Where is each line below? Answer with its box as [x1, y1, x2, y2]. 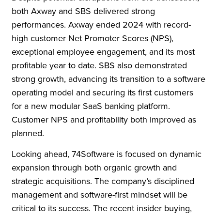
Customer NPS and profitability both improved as [12, 113, 196, 126]
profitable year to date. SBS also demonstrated [12, 59, 187, 72]
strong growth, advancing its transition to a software [12, 73, 205, 86]
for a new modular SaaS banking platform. [12, 100, 170, 113]
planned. [12, 127, 44, 140]
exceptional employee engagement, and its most [12, 46, 195, 59]
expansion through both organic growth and [12, 161, 177, 174]
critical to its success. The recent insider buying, [12, 202, 192, 215]
